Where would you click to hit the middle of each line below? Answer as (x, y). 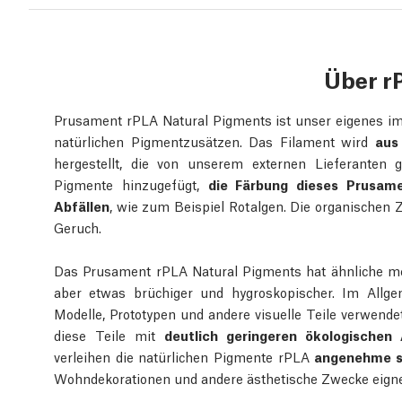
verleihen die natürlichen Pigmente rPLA (184, 356)
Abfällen (82, 205)
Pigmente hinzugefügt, (131, 184)
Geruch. (78, 227)
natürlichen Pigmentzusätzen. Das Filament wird (214, 140)
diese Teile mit (109, 334)
